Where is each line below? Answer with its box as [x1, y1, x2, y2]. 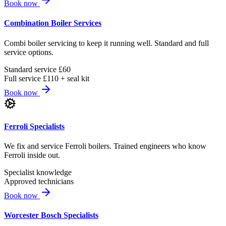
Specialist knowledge [4, 168, 72, 177]
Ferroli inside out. [4, 151, 60, 160]
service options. [4, 47, 53, 56]
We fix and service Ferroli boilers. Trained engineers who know [4, 142, 206, 151]
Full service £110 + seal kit [4, 74, 89, 83]
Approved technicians [4, 177, 74, 186]
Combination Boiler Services [4, 19, 101, 28]
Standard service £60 [4, 65, 71, 74]
